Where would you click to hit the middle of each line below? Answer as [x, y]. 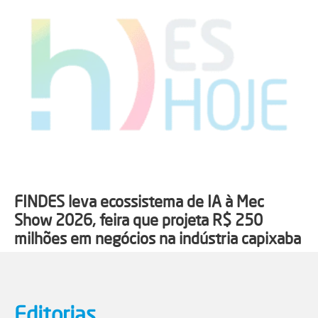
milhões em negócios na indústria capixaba [158, 238]
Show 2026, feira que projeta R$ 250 [138, 219]
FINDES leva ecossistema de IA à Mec [139, 201]
